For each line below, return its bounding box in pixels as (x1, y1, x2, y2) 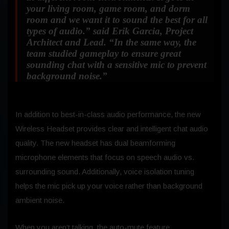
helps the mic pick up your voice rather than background (15, 181, 202, 190)
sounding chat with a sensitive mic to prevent (27, 59, 207, 70)
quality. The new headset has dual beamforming (15, 138, 175, 147)
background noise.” (27, 70, 107, 81)
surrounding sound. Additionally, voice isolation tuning (15, 167, 194, 176)
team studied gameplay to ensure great (27, 48, 181, 59)
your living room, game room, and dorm (27, 3, 190, 14)
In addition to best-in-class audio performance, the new (15, 109, 201, 119)
